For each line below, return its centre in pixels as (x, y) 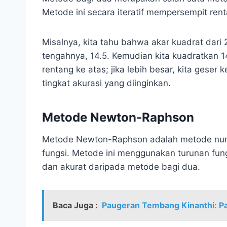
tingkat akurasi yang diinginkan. (106, 83)
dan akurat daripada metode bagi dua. (121, 166)
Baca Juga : (75, 205)
